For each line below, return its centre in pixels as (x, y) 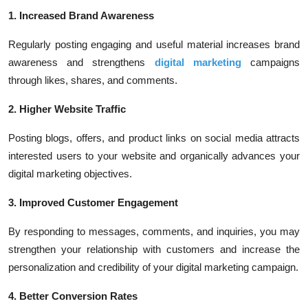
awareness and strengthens (81, 62)
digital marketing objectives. (70, 174)
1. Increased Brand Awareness (81, 15)
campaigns (271, 62)
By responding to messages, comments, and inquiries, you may (154, 231)
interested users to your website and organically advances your (154, 156)
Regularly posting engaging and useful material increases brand (154, 44)
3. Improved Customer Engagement (93, 202)
